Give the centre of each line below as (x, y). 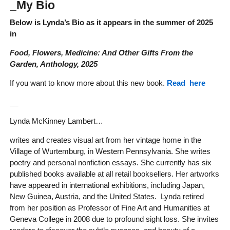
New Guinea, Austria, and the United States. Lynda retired (107, 197)
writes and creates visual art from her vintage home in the (105, 140)
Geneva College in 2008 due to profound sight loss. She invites (114, 219)
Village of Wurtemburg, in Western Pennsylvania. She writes (110, 151)
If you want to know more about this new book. (88, 83)
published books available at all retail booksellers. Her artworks (114, 174)
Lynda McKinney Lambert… (56, 121)
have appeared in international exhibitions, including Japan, (107, 185)
